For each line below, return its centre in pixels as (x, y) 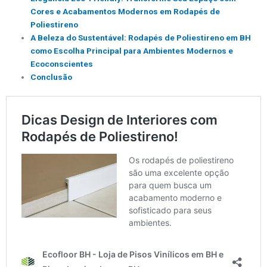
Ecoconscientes (62, 64)
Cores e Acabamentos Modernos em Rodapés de (125, 12)
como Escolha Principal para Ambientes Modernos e (132, 51)
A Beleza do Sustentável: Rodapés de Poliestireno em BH (141, 38)
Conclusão (52, 77)
